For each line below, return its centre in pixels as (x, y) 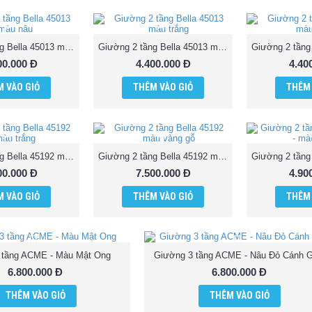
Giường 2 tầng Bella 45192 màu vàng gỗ (223, 156)
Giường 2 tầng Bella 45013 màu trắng (223, 47)
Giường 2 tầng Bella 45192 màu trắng (69, 156)
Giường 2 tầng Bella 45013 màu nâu (69, 47)
